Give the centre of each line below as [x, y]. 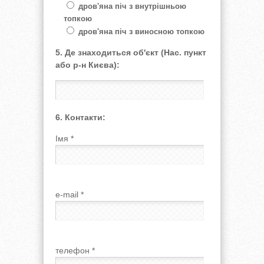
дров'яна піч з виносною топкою [141, 32]
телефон [74, 250]
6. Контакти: [80, 117]
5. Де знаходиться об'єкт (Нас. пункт [131, 52]
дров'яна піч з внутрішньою [132, 6]
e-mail [68, 194]
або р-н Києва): [88, 65]
